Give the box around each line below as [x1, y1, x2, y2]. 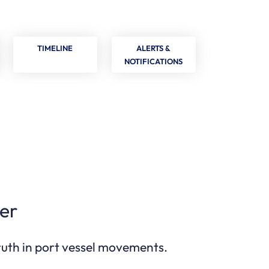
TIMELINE [37, 43, 73, 53]
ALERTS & [136, 43, 171, 53]
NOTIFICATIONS [124, 56, 183, 67]
